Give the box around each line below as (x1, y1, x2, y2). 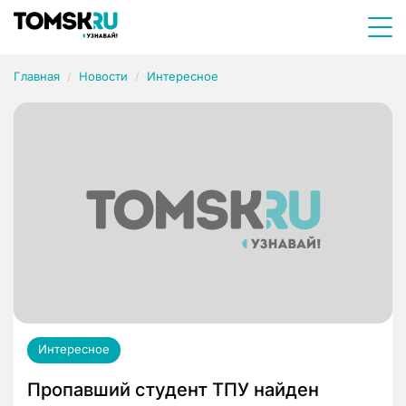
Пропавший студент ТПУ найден (27, 379, 319, 401)
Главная (14, 69, 60, 83)
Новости (79, 69, 128, 83)
